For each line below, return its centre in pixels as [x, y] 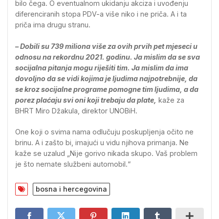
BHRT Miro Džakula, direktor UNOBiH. [76, 110]
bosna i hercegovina [71, 189]
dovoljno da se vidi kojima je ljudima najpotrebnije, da [106, 78]
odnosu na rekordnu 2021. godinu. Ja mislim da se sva [108, 57]
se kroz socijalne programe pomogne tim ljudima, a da [107, 89]
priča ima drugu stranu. [53, 25]
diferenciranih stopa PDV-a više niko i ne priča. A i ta [101, 14]
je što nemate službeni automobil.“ [73, 164]
